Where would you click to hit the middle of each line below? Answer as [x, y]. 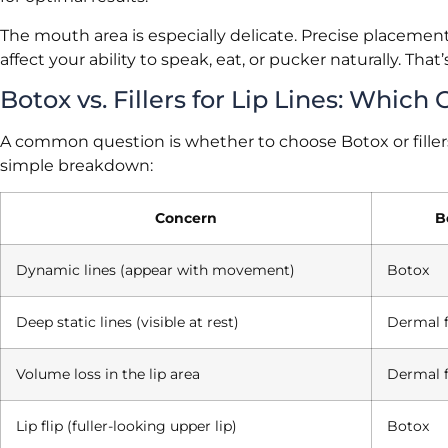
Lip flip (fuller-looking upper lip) [126, 426]
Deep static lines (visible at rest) [127, 322]
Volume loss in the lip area [108, 374]
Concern [186, 218]
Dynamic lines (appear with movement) [155, 270]
